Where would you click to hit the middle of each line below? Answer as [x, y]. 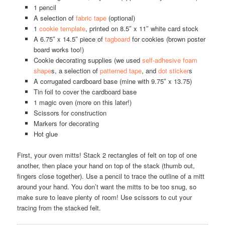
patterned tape [121, 71]
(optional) [121, 18]
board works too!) [59, 50]
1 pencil [45, 8]
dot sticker [173, 71]
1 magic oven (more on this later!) [82, 102]
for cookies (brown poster [167, 39]
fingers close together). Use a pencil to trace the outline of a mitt [111, 176]
